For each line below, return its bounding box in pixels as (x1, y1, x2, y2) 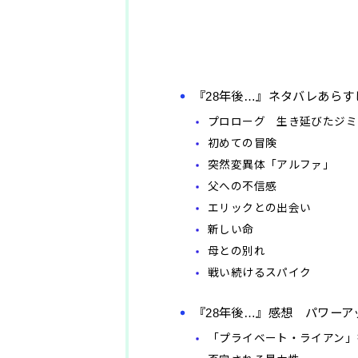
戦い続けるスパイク (208, 267, 312, 280)
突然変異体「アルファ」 (208, 159, 335, 172)
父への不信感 (208, 181, 277, 193)
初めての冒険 (208, 137, 277, 150)
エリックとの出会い (208, 202, 312, 215)
